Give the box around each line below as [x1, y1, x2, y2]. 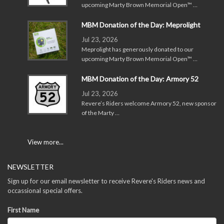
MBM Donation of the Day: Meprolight [81, 20, 200, 29]
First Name [7, 205, 39, 214]
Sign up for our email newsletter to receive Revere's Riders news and [7, 176, 205, 185]
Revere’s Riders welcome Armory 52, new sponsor [81, 99, 216, 107]
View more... [27, 137, 63, 146]
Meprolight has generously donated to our [81, 45, 193, 53]
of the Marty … [81, 108, 119, 116]
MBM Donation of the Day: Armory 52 [81, 74, 198, 83]
